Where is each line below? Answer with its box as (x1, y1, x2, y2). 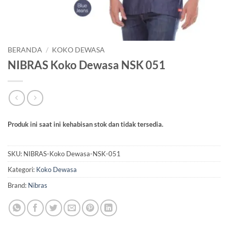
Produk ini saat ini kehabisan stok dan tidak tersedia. (8, 120, 163, 129)
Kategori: (8, 165, 36, 174)
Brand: (8, 181, 28, 190)
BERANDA (8, 46, 42, 54)
